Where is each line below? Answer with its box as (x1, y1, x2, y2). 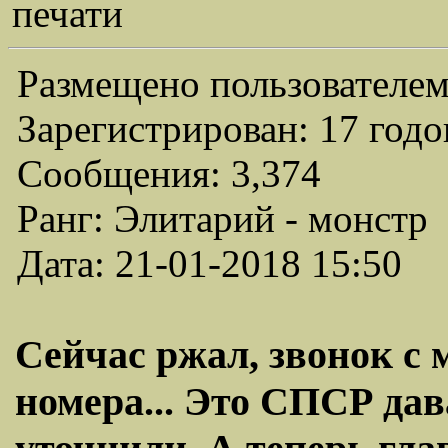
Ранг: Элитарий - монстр (17, 197, 428, 240)
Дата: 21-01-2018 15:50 (17, 242, 402, 285)
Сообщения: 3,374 (17, 152, 321, 195)
